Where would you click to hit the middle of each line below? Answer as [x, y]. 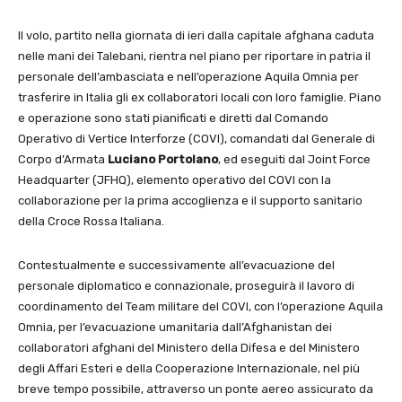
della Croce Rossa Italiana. [91, 221]
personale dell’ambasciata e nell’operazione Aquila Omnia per [188, 77]
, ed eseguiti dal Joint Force [294, 159]
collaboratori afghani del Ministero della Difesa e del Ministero [189, 348]
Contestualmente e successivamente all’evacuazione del [176, 265]
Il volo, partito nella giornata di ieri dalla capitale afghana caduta [196, 35]
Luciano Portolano [163, 159]
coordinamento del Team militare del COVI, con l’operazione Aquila [201, 306]
